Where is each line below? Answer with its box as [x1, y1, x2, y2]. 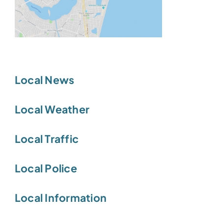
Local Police [15, 161, 77, 175]
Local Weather [15, 102, 90, 116]
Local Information [15, 191, 107, 204]
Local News [15, 73, 75, 86]
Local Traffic [15, 132, 79, 145]
